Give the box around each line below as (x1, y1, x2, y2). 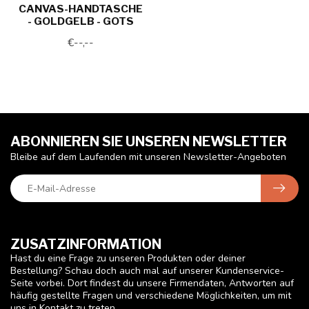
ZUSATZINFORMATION (10, 236, 161, 252)
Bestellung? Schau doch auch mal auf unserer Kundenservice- (10, 264, 284, 277)
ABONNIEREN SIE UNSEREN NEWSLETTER (10, 133, 287, 150)
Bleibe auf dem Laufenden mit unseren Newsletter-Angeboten (10, 150, 286, 163)
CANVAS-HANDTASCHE (19, 2, 143, 15)
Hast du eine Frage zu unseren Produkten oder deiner (10, 252, 246, 265)
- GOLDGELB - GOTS (28, 14, 134, 28)
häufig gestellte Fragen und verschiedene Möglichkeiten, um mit (10, 289, 291, 302)
